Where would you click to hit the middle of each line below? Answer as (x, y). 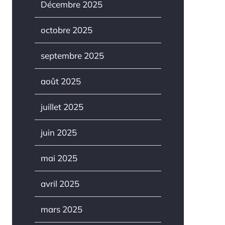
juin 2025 (59, 133)
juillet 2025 (62, 107)
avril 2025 (60, 184)
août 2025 (61, 81)
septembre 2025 (72, 56)
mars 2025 (61, 209)
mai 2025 (59, 158)
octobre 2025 (66, 30)
